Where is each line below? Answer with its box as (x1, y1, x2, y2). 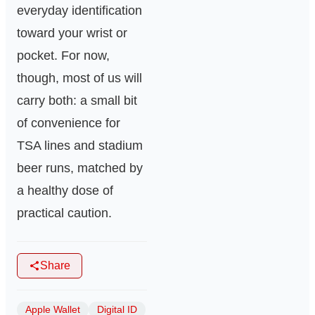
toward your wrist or (17, 26, 127, 41)
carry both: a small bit (17, 94, 137, 108)
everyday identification (17, 4, 142, 18)
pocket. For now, (17, 49, 110, 63)
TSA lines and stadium (17, 139, 143, 153)
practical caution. (17, 206, 112, 221)
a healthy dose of (17, 184, 113, 198)
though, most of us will (17, 71, 142, 86)
